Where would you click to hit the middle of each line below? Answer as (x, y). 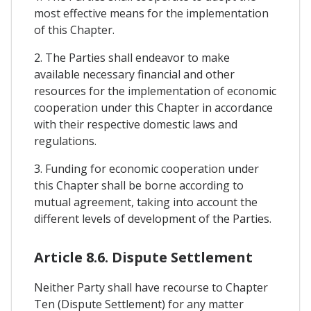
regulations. (65, 141)
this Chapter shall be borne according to (139, 185)
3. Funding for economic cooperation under (146, 168)
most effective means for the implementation (151, 13)
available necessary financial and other (134, 74)
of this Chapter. (74, 30)
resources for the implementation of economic (155, 91)
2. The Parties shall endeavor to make (132, 57)
